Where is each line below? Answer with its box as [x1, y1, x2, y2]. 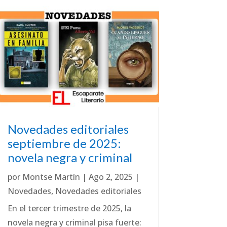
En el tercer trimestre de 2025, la [7, 203, 131, 214]
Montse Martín [22, 171, 80, 183]
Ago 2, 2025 [88, 171, 133, 183]
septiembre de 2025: [7, 136, 121, 151]
